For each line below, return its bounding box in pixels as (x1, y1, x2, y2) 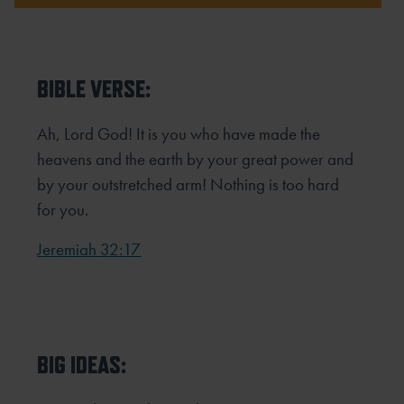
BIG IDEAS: (37, 350, 127, 379)
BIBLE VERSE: (37, 74, 151, 103)
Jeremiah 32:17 (37, 237, 142, 261)
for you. (37, 197, 89, 221)
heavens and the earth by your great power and (37, 147, 354, 170)
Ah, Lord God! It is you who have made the (37, 122, 321, 145)
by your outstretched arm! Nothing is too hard (37, 172, 340, 196)
